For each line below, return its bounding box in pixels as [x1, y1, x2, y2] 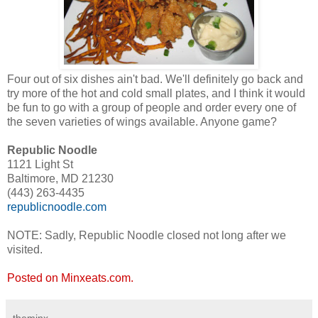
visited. [7, 243, 43, 256]
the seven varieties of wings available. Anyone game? [7, 115, 277, 128]
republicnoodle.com [7, 200, 106, 213]
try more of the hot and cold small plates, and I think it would [7, 87, 305, 99]
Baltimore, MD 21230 [7, 172, 114, 185]
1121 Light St [7, 158, 73, 170]
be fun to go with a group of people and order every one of [7, 101, 296, 114]
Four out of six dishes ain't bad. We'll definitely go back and [7, 72, 303, 85]
